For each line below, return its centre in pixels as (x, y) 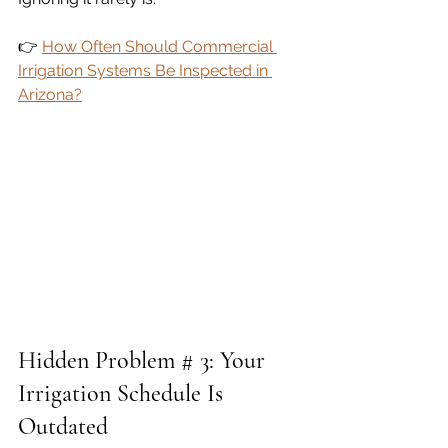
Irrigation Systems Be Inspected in (145, 70)
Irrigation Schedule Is (123, 393)
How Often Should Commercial (159, 46)
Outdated (63, 426)
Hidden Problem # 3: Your (144, 360)
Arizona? (50, 94)
